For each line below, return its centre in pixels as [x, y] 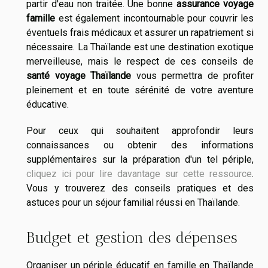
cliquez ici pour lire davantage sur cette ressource [139, 173]
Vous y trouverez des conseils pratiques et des [140, 188]
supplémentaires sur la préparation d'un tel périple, [140, 159]
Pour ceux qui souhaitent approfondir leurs [140, 130]
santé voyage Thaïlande [79, 75]
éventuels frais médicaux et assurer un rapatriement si [140, 32]
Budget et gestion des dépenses [132, 238]
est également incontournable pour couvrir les [154, 18]
